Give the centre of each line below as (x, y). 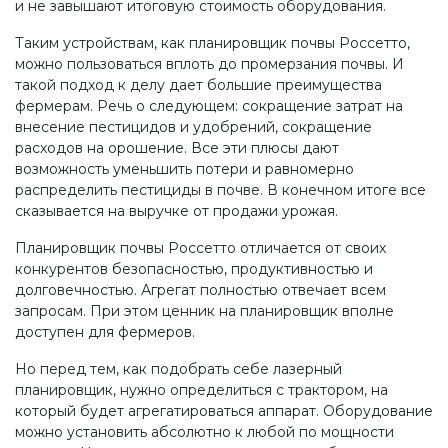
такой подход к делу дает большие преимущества (198, 85)
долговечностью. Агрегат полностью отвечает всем (200, 290)
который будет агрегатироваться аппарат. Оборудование (224, 411)
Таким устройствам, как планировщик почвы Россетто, (212, 43)
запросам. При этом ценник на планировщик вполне (204, 311)
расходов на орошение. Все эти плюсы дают (177, 148)
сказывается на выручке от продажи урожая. (176, 211)
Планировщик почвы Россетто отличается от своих (200, 248)
